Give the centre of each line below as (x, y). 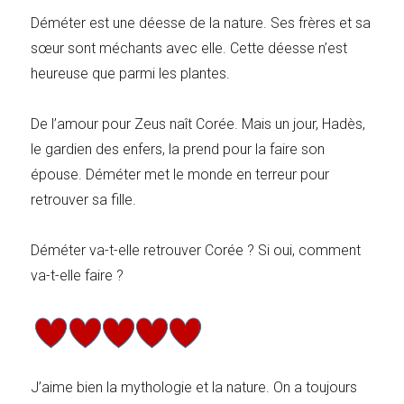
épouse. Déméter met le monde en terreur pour (180, 174)
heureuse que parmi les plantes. (131, 73)
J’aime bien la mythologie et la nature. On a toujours (194, 387)
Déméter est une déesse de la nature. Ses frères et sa (201, 23)
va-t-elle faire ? (78, 275)
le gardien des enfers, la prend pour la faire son (178, 149)
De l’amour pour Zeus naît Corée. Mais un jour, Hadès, (198, 124)
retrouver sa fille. (84, 199)
